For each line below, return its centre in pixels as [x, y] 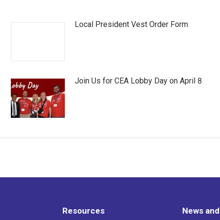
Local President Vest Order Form [132, 24]
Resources [83, 210]
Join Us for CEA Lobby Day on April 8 [138, 81]
